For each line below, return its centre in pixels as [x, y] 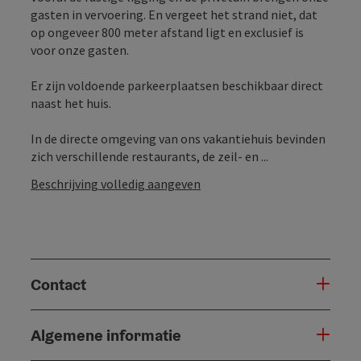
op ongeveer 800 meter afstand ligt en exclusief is [167, 32]
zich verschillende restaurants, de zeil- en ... [149, 156]
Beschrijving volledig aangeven [116, 183]
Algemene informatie [106, 335]
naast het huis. [71, 103]
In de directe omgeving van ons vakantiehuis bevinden [178, 138]
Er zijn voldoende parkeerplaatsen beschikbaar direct [177, 85]
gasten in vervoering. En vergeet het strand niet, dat [174, 14]
